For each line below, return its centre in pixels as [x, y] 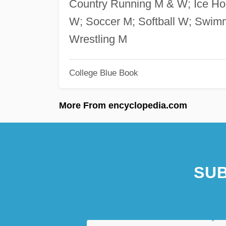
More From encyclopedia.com [123, 105]
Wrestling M [98, 39]
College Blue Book [103, 73]
